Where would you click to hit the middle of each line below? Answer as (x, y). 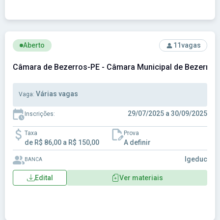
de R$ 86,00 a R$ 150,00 (62, 142)
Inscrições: (40, 114)
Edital (44, 178)
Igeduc (196, 159)
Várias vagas (57, 94)
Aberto (34, 45)
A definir (137, 142)
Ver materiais (141, 178)
